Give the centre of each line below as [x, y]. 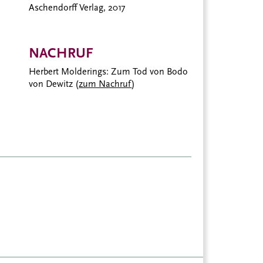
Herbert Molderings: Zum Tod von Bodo [109, 71]
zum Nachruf [105, 84]
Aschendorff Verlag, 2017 [77, 8]
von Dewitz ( [54, 84]
